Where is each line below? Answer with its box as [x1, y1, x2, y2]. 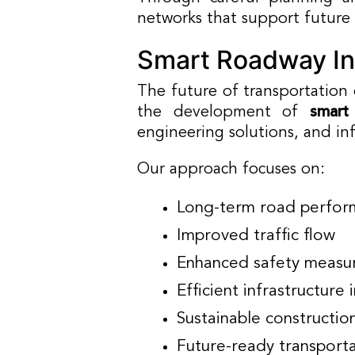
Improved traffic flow [177, 227, 336, 244]
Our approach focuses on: [137, 162, 326, 177]
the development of [137, 105, 310, 120]
